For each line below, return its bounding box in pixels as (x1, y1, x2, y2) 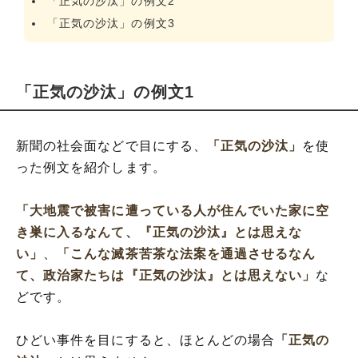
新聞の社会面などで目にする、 (16, 139, 207, 153)
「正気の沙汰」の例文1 (16, 83, 194, 101)
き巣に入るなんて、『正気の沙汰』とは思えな (16, 225, 303, 239)
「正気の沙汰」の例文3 (47, 17, 175, 30)
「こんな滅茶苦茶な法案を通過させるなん (57, 247, 316, 261)
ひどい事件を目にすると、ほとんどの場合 (16, 333, 276, 347)
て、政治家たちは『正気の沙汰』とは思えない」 (16, 268, 316, 282)
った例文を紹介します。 (16, 161, 166, 174)
